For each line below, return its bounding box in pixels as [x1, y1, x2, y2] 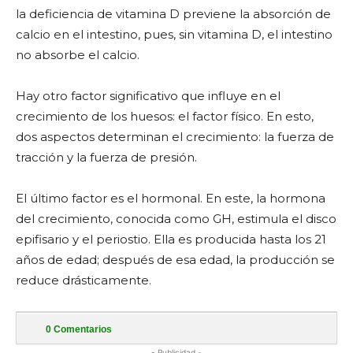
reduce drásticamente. [16, 272, 151, 288]
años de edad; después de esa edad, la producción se [16, 251, 335, 267]
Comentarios [51, 323, 112, 335]
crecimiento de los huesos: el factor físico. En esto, [16, 108, 314, 124]
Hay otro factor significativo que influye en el [16, 87, 281, 103]
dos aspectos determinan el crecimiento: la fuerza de [16, 128, 334, 144]
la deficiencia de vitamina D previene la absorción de [16, 6, 331, 21]
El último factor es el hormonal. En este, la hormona [16, 190, 325, 206]
